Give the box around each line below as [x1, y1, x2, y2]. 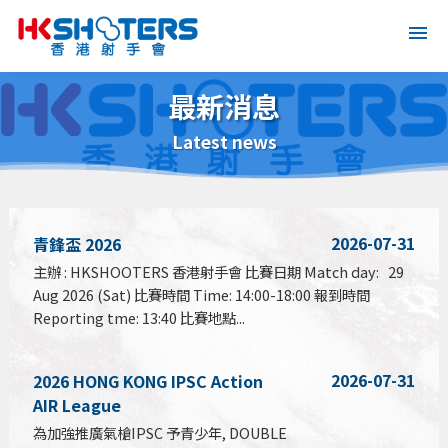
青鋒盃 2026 [32, 231, 121, 256]
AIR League [32, 392, 121, 417]
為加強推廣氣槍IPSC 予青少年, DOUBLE [32, 421, 287, 443]
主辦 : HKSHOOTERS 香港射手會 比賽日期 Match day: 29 [32, 260, 404, 282]
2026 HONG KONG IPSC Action [32, 368, 263, 393]
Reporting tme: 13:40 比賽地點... [32, 306, 245, 328]
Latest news [171, 129, 277, 155]
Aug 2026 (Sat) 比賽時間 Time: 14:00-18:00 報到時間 [32, 283, 370, 305]
